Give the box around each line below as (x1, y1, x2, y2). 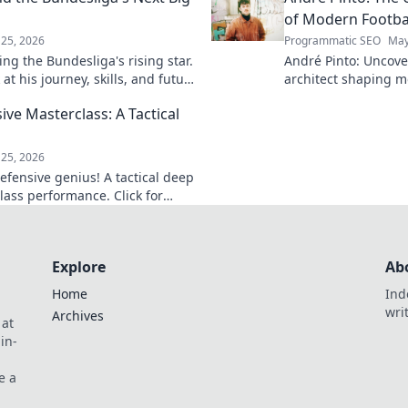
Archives (51, 307, 104, 324)
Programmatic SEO (284, 33, 381, 48)
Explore (51, 257, 106, 277)
